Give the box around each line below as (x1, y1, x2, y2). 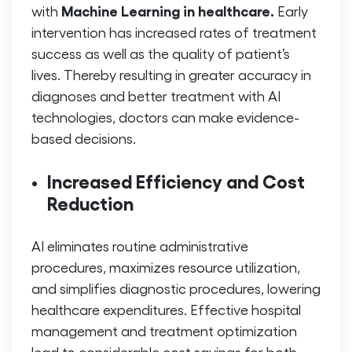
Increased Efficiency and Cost (47, 169, 305, 192)
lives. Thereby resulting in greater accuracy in (31, 66, 311, 83)
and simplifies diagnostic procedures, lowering (31, 280, 321, 297)
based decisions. (31, 130, 139, 147)
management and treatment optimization (31, 322, 297, 339)
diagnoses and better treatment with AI (31, 87, 280, 104)
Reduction (47, 191, 134, 214)
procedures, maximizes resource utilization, (31, 258, 300, 276)
